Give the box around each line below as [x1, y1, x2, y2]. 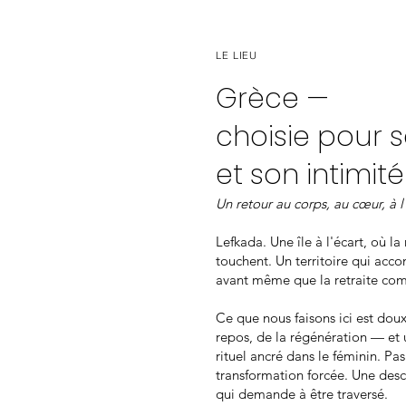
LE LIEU [216, 49, 258, 62]
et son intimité [216, 156, 404, 194]
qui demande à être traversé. [216, 385, 388, 402]
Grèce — [216, 80, 329, 118]
